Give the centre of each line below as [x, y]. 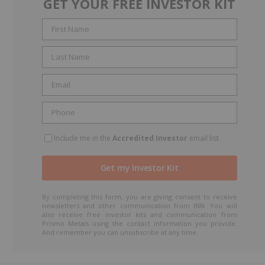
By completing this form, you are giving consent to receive [139, 196]
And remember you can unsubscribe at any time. [120, 232]
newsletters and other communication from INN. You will [139, 205]
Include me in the [83, 138]
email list [203, 138]
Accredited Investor [150, 138]
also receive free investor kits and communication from [139, 214]
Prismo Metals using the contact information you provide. [139, 223]
